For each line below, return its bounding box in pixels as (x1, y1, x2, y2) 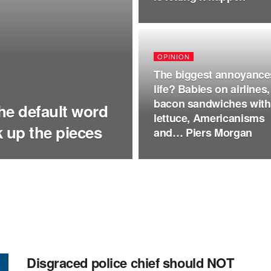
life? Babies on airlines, (154, 81, 270, 97)
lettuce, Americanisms (154, 110, 265, 126)
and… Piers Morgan (154, 125, 252, 140)
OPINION (157, 51, 190, 61)
